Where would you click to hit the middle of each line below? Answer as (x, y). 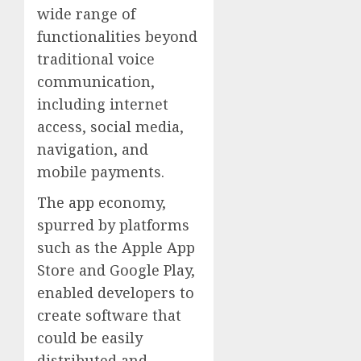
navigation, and (93, 149)
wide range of (86, 14)
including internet (103, 104)
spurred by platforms (113, 225)
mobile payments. (101, 172)
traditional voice (96, 59)
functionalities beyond (117, 37)
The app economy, (102, 203)
